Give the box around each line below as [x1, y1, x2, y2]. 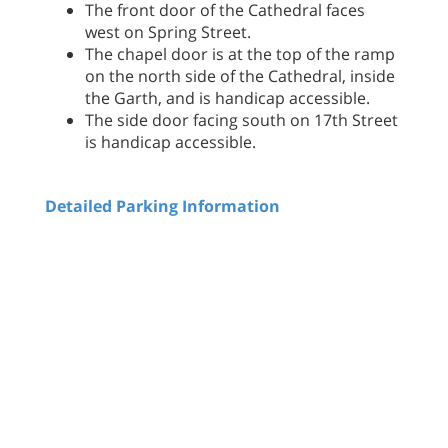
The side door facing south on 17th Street [85, 109, 398, 131]
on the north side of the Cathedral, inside [85, 65, 395, 87]
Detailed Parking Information [45, 195, 280, 217]
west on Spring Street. [85, 21, 251, 43]
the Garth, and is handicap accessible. [85, 87, 370, 109]
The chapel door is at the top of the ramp [85, 43, 395, 65]
